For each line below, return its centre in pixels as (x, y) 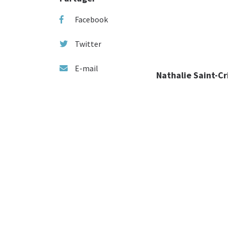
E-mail (87, 68)
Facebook (91, 19)
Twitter (88, 44)
